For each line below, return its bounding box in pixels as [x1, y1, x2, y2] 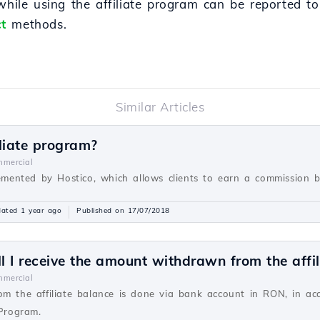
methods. [6, 16, 67, 31]
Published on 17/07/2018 [76, 206, 170, 215]
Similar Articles [116, 99, 204, 114]
